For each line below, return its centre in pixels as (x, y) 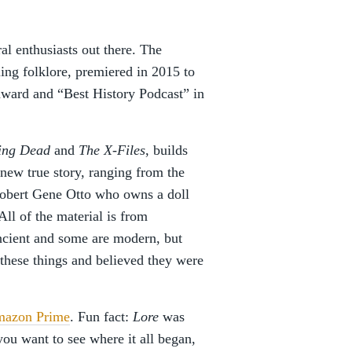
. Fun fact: (101, 317)
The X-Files (112, 150)
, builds (167, 150)
